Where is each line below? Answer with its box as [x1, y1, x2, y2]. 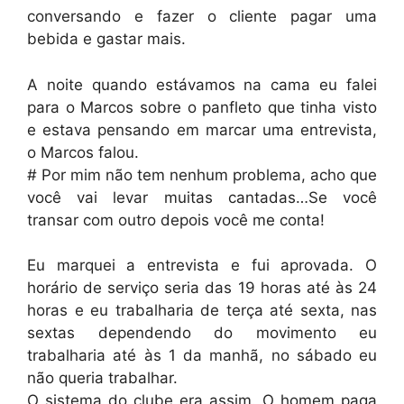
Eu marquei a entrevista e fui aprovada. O [27, 256, 377, 274]
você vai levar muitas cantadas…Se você [27, 188, 377, 207]
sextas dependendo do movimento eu [27, 324, 377, 342]
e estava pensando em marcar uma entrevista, [27, 120, 377, 139]
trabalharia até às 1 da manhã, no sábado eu [27, 346, 377, 364]
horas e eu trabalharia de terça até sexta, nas [27, 301, 377, 319]
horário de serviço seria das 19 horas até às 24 [27, 279, 377, 297]
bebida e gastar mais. [27, 30, 186, 48]
